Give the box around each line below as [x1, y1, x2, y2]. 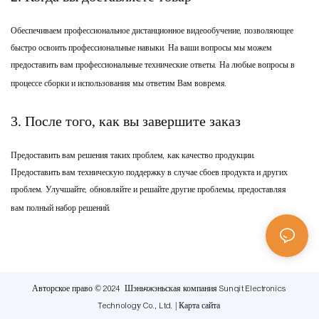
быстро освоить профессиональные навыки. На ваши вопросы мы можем [11, 43, 272, 53]
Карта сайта [178, 300, 220, 311]
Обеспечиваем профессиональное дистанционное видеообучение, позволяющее [11, 26, 293, 36]
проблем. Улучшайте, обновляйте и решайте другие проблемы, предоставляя [11, 184, 286, 195]
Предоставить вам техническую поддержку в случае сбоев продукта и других [11, 167, 288, 178]
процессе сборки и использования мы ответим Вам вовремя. [11, 78, 227, 89]
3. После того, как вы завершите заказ [11, 116, 241, 131]
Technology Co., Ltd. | [98, 300, 179, 311]
